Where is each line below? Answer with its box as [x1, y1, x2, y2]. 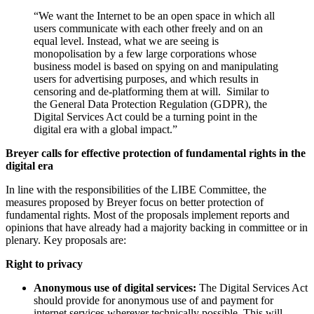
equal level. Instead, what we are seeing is [34, 34, 219, 47]
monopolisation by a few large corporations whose [34, 47, 257, 60]
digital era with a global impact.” [34, 123, 177, 135]
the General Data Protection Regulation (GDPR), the [34, 97, 267, 110]
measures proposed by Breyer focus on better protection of [6, 196, 264, 208]
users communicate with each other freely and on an [34, 22, 263, 34]
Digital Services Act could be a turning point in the [34, 110, 257, 123]
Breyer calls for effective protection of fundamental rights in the [6, 146, 306, 159]
